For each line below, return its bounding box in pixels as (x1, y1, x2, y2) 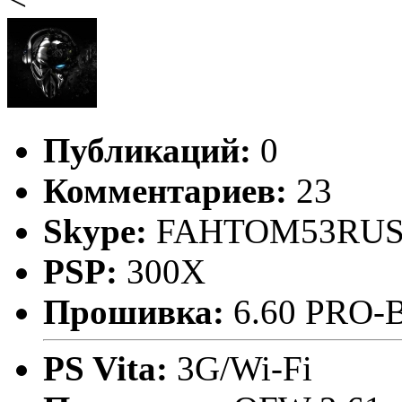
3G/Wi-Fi (177, 349, 312, 389)
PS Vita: (43, 349, 177, 389)
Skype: (43, 212, 147, 251)
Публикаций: (43, 131, 251, 170)
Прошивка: (43, 293, 224, 332)
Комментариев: (43, 171, 287, 211)
